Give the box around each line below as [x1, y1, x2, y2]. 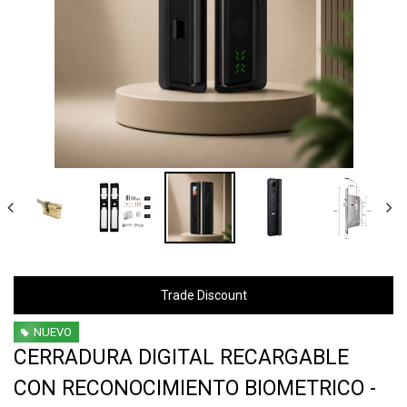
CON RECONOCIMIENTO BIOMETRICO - [14, 376, 376, 402]
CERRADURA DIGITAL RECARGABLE [14, 345, 349, 371]
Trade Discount [160, 287, 247, 303]
